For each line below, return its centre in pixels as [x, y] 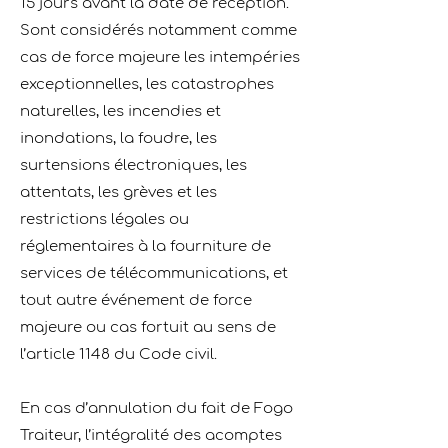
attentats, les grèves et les [118, 192]
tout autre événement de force [136, 300]
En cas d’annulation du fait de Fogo [156, 408]
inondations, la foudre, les [118, 138]
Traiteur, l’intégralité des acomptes [151, 435]
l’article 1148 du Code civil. [118, 354]
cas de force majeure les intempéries [160, 57]
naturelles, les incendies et [120, 111]
